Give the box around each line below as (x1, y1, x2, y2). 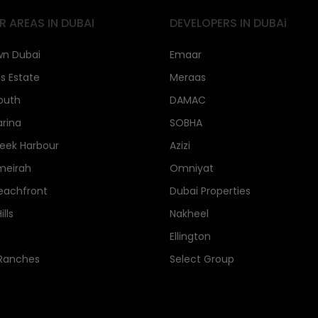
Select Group (170, 252, 234, 266)
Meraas (170, 70, 206, 84)
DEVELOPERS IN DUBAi (170, 15, 287, 31)
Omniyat (170, 161, 214, 175)
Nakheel (170, 207, 209, 221)
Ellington (170, 229, 211, 243)
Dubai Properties (170, 184, 251, 198)
